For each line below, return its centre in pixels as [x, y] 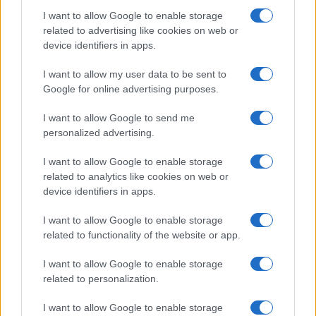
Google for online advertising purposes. [131, 89]
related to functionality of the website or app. [142, 235]
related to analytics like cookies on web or [136, 176]
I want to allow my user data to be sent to [135, 74]
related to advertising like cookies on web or [141, 30]
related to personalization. [101, 279]
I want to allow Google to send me [119, 118]
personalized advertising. [99, 133]
